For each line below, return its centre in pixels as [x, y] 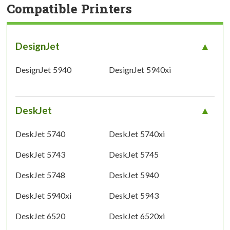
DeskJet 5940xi [43, 195]
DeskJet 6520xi [137, 216]
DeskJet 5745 [133, 154]
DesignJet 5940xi [140, 69]
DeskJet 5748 [40, 175]
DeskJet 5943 [133, 195]
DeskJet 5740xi [137, 133]
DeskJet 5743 [40, 154]
